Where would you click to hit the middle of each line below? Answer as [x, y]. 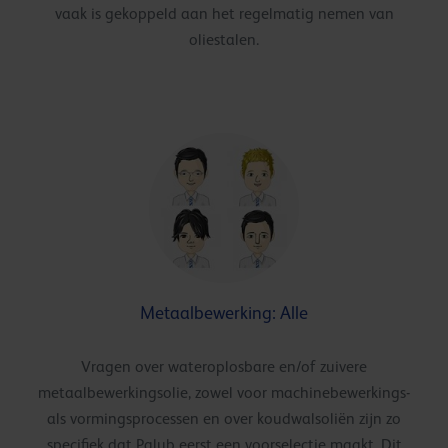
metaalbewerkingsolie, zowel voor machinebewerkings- [224, 392]
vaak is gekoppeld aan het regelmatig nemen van [224, 13]
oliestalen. [224, 39]
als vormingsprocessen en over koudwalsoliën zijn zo [224, 418]
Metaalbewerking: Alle [224, 312]
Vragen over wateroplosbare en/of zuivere [224, 366]
